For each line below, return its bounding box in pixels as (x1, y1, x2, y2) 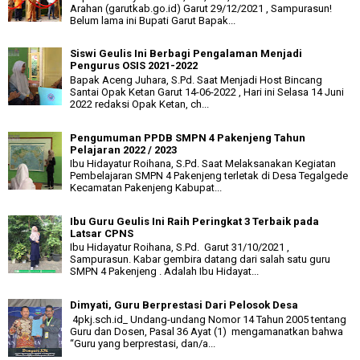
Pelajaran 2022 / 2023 (70, 143, 177, 156)
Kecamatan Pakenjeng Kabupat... (70, 182, 222, 194)
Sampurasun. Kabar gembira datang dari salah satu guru (70, 253, 330, 266)
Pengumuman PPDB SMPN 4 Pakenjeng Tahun (70, 131, 305, 144)
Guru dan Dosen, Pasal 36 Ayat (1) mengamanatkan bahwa (70, 325, 343, 337)
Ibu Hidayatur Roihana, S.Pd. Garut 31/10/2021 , (70, 241, 289, 254)
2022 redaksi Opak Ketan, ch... (70, 97, 209, 110)
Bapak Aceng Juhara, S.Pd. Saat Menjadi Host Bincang (70, 73, 322, 86)
